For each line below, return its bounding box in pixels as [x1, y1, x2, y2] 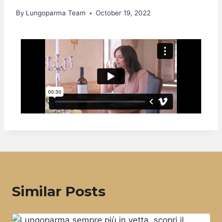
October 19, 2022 [96, 9, 151, 17]
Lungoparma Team [26, 9, 86, 17]
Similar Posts [12, 183, 106, 200]
